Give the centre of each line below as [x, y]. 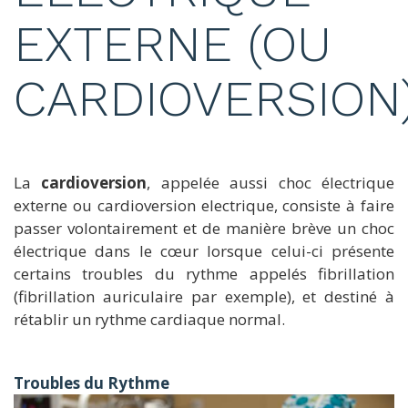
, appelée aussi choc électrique [271, 182]
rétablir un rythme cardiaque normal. [149, 319]
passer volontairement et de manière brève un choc [204, 228]
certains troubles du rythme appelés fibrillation [204, 273]
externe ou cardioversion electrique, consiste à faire [204, 205]
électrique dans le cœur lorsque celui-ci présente [204, 250]
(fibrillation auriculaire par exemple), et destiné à [204, 296]
